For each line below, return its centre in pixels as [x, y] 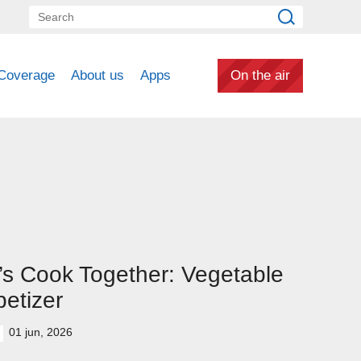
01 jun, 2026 [41, 332]
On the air [260, 75]
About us [98, 75]
